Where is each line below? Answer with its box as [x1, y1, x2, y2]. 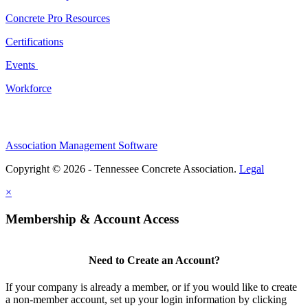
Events [5, 58, 38, 71]
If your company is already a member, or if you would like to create [5, 280, 297, 293]
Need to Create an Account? [88, 254, 220, 266]
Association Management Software [5, 139, 157, 151]
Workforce [5, 82, 52, 94]
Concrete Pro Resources [5, 12, 110, 24]
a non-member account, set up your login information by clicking [5, 293, 287, 305]
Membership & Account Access [5, 211, 179, 226]
